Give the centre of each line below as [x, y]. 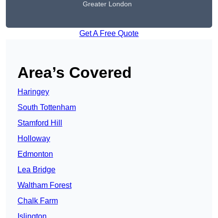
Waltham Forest [45, 185]
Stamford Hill [40, 123]
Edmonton [35, 154]
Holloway [34, 139]
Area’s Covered [75, 73]
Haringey [33, 92]
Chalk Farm [38, 201]
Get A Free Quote [109, 34]
